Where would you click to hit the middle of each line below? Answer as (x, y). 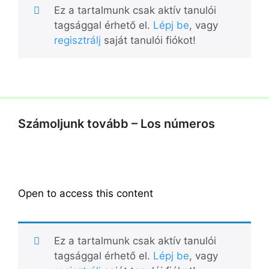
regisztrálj (77, 40)
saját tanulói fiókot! (148, 40)
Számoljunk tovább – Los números (116, 124)
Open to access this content (86, 193)
